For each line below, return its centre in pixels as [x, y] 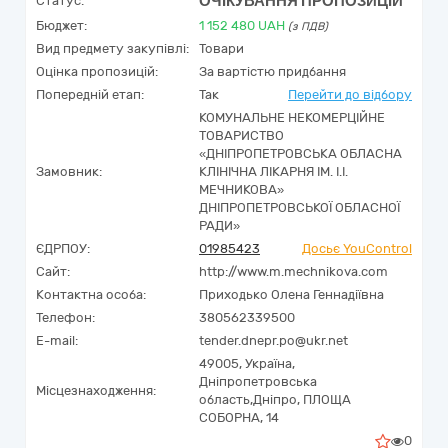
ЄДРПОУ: [63, 248]
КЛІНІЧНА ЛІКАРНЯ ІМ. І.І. [273, 171]
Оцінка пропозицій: [97, 71]
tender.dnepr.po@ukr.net [273, 340]
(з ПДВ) [308, 26]
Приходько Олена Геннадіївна [291, 294]
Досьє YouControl [357, 248]
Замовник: [69, 171]
